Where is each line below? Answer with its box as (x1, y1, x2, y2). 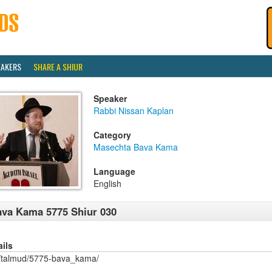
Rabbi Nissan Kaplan (93, 104, 174, 117)
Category (93, 129, 131, 141)
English (93, 177, 121, 189)
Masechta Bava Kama (93, 141, 178, 153)
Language (93, 165, 135, 177)
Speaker (93, 92, 127, 104)
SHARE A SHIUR (33, 60, 83, 73)
